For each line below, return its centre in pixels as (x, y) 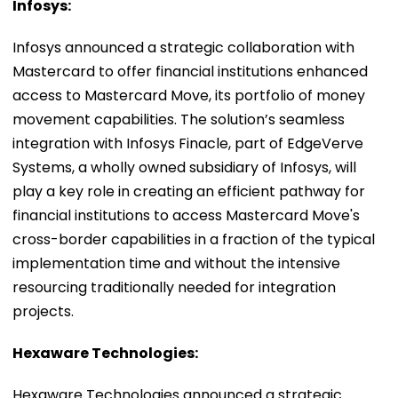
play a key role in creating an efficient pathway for (189, 191)
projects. (43, 311)
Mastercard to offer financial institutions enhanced (190, 71)
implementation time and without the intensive (176, 263)
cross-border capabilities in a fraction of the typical (194, 239)
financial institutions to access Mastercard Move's (186, 215)
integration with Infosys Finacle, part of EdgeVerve (188, 143)
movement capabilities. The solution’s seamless (179, 119)
